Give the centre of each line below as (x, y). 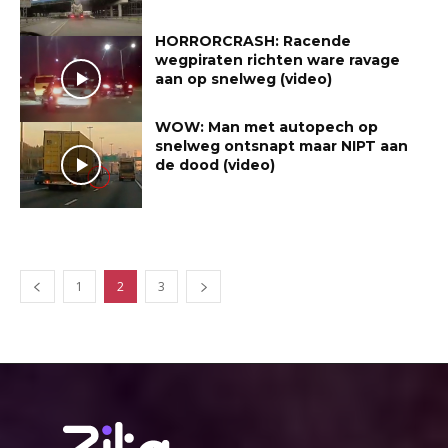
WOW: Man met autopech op (267, 126)
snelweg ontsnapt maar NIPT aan (282, 145)
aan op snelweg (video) (244, 79)
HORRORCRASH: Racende (253, 41)
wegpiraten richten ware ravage (278, 60)
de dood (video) (215, 164)
